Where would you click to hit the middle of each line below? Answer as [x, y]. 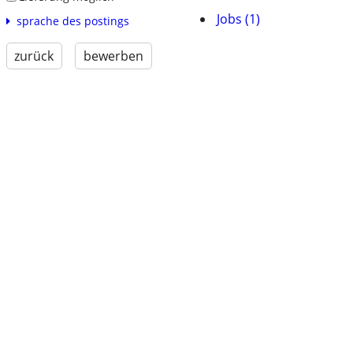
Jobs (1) [238, 19]
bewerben [113, 56]
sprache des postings [72, 21]
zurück [34, 56]
